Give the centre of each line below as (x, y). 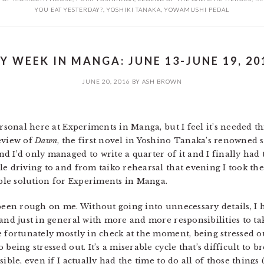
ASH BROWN (162, 81)
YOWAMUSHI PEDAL (197, 9)
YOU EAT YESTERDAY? (69, 9)
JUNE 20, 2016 (106, 81)
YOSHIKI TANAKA (134, 9)
